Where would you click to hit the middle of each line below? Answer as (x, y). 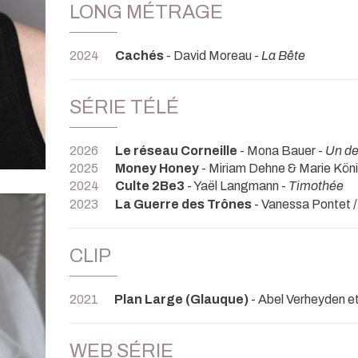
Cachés (139, 55)
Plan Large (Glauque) (181, 299)
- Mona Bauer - (281, 150)
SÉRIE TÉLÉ (124, 107)
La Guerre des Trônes (185, 204)
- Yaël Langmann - (237, 186)
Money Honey (157, 169)
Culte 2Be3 (150, 186)
